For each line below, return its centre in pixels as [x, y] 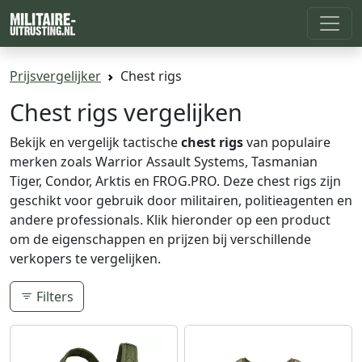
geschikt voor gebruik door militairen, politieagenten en [181, 200]
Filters [53, 296]
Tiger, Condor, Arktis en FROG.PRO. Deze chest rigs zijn [175, 181]
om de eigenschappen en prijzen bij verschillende [160, 239]
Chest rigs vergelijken [126, 112]
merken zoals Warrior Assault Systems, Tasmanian [164, 161]
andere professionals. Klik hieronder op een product [170, 219]
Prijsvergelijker [55, 76]
